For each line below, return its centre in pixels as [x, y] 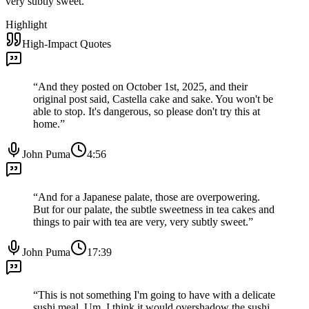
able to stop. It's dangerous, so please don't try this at [147, 111]
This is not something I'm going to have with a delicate [157, 295]
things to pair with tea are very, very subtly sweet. [141, 221]
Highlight [26, 24]
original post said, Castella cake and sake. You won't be [153, 99]
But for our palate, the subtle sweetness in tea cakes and [154, 209]
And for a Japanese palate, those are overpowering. [149, 197]
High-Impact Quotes [67, 43]
